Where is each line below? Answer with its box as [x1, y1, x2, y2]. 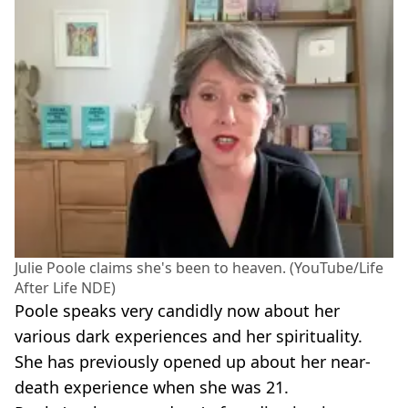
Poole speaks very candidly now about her [15, 299, 340, 321]
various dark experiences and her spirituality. [15, 324, 362, 347]
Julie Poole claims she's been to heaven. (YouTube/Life [15, 257, 383, 278]
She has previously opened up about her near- [15, 350, 371, 372]
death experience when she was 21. [15, 375, 289, 398]
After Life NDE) [15, 277, 116, 298]
